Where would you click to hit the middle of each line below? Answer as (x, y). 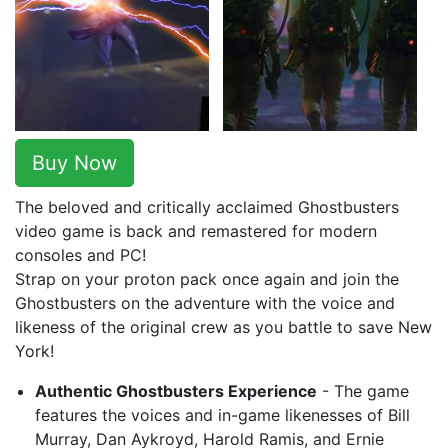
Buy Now (74, 163)
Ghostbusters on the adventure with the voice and (205, 303)
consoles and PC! (80, 255)
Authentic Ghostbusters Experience (176, 391)
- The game (363, 391)
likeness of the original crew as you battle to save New (223, 327)
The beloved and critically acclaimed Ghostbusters (207, 207)
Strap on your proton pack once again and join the (207, 279)
